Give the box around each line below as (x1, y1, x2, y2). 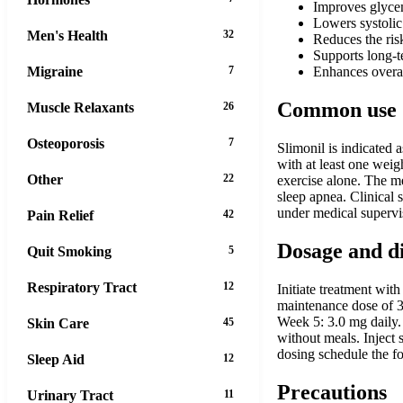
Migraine (27, 63, 83, 79)
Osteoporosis (27, 135, 104, 151)
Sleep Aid (27, 351, 85, 367)
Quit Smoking (27, 243, 112, 259)
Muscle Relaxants (27, 99, 134, 115)
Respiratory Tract (27, 279, 137, 295)
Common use (277, 98, 397, 122)
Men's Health (27, 27, 108, 43)
